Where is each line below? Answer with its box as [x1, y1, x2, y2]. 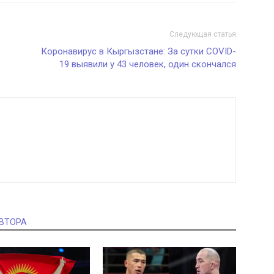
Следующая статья [169, 30, 236, 39]
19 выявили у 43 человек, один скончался [59, 59, 236, 70]
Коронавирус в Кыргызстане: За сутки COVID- [41, 46, 236, 57]
